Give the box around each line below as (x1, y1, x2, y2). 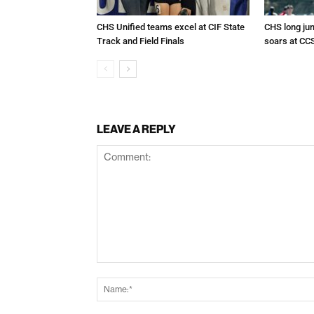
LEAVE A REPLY (97, 121, 176, 136)
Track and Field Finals (97, 35, 184, 46)
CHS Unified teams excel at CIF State (97, 21, 245, 32)
